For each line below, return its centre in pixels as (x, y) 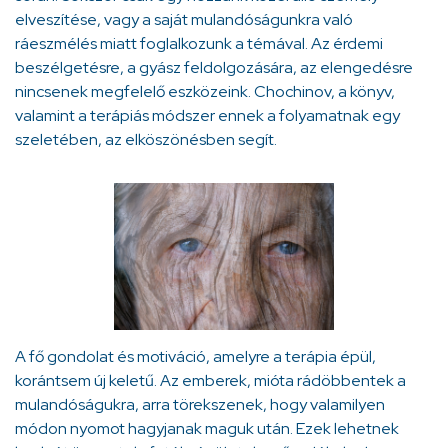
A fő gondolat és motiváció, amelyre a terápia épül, (195, 357)
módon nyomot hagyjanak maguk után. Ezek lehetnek (207, 429)
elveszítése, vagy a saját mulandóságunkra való (184, 20)
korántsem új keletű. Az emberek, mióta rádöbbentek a (210, 381)
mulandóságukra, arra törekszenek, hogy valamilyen (200, 405)
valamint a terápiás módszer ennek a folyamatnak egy (207, 116)
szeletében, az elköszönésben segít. (147, 140)
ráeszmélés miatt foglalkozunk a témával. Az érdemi (199, 44)
